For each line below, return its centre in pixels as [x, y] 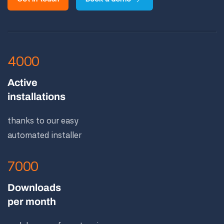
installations [36, 96]
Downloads [34, 187]
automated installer [44, 135]
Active [22, 82]
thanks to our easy [43, 120]
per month [32, 201]
